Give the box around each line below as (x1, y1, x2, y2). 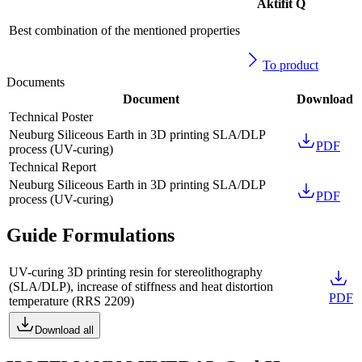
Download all (35, 324, 94, 337)
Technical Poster (9, 109, 93, 124)
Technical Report (9, 159, 96, 174)
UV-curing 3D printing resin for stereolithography (9, 265, 263, 280)
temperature (9, 294, 69, 309)
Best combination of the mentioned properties (9, 23, 240, 37)
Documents (6, 74, 65, 89)
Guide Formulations (6, 225, 175, 246)
